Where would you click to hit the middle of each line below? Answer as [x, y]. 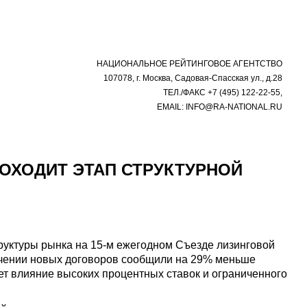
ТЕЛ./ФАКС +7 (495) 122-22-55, [223, 93]
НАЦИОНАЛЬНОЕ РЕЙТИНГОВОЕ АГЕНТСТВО [189, 64]
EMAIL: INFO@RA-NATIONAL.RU [220, 107]
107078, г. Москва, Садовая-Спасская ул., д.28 [193, 78]
